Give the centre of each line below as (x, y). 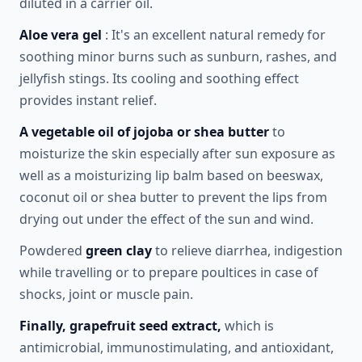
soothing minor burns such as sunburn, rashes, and (178, 57)
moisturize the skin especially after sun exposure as (177, 154)
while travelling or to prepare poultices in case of (169, 272)
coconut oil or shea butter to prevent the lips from (173, 197)
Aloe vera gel (61, 35)
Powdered (53, 250)
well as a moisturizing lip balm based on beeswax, (171, 175)
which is (248, 326)
